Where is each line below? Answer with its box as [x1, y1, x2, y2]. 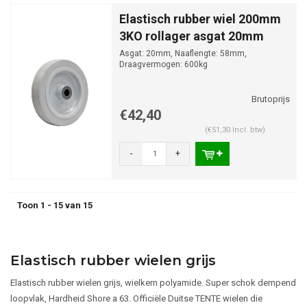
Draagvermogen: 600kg [119, 60, 208, 69]
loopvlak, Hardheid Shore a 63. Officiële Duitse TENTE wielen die [10, 293, 262, 304]
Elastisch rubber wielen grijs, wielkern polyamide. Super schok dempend [10, 278, 296, 288]
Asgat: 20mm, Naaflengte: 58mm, [119, 49, 247, 58]
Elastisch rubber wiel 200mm [119, 12, 281, 26]
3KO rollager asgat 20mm [119, 29, 264, 43]
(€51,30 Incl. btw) [204, 125, 265, 134]
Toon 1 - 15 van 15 [17, 200, 93, 210]
